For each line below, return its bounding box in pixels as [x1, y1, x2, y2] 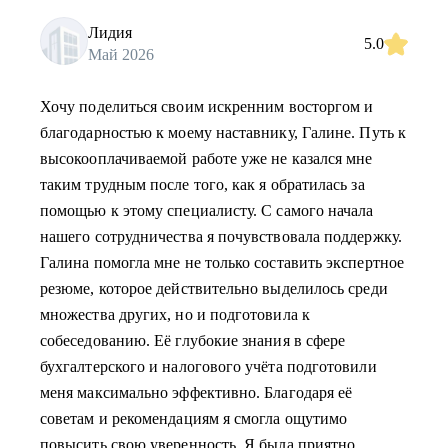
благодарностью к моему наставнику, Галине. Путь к [40, 124, 406, 141]
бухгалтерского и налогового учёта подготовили [40, 358, 377, 375]
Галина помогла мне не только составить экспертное [40, 254, 404, 271]
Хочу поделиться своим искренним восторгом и [40, 98, 374, 115]
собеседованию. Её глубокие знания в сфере [40, 332, 346, 349]
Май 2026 [88, 45, 154, 63]
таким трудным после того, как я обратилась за [40, 176, 365, 193]
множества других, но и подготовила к [40, 306, 310, 323]
